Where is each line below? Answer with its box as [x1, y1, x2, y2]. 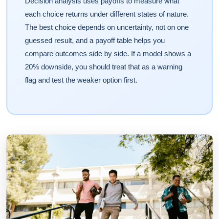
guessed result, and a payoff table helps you [24, 36, 165, 44]
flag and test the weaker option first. [24, 76, 137, 84]
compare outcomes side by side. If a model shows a [24, 49, 191, 58]
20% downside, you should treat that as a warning [24, 63, 182, 71]
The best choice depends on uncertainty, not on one [24, 23, 189, 31]
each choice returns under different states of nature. [24, 10, 189, 18]
